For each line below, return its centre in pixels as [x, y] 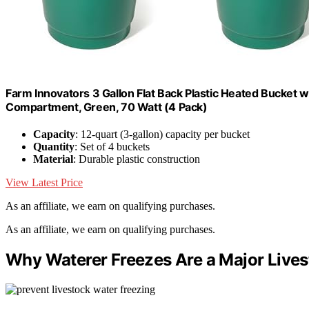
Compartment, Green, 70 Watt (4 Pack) [107, 107]
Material [53, 159]
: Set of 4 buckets [112, 147]
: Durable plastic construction [137, 159]
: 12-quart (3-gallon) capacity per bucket [162, 134]
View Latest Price [44, 183]
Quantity [54, 147]
